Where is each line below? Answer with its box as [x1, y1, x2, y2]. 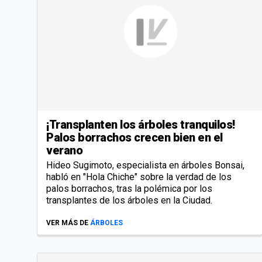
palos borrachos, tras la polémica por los [46, 182, 212, 194]
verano [46, 143, 82, 157]
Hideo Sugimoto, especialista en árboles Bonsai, [46, 159, 244, 171]
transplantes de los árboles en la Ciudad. [46, 194, 212, 206]
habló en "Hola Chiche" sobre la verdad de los [46, 171, 232, 182]
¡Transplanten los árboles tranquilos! [46, 117, 235, 132]
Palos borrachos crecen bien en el [46, 130, 223, 144]
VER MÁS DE [46, 218, 88, 227]
